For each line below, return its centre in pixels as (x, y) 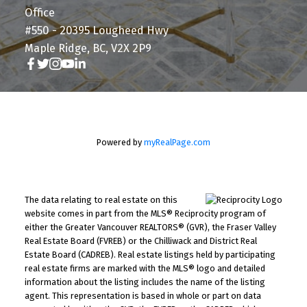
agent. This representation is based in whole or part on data (143, 295)
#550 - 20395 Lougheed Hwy (96, 30)
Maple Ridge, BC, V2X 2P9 (88, 48)
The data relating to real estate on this (101, 199)
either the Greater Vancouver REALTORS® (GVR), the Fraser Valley (150, 227)
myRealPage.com (177, 142)
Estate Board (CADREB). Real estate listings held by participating (150, 254)
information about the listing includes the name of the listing (145, 282)
